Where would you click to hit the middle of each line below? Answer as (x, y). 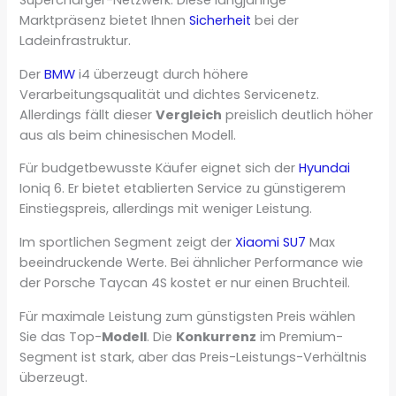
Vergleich (189, 114)
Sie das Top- (61, 336)
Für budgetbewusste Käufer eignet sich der (160, 168)
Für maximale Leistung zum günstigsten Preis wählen (188, 316)
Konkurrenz (217, 336)
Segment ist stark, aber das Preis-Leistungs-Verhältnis (194, 357)
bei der (275, 21)
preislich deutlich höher (298, 114)
